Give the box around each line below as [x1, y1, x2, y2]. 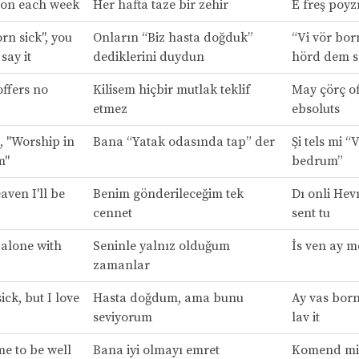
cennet [92, 204, 132, 221]
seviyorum [92, 309, 152, 325]
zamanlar [92, 256, 150, 273]
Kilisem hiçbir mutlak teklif [92, 81, 250, 98]
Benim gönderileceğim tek [92, 185, 244, 202]
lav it [291, 309, 320, 325]
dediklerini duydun [92, 48, 204, 65]
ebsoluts [291, 100, 340, 117]
